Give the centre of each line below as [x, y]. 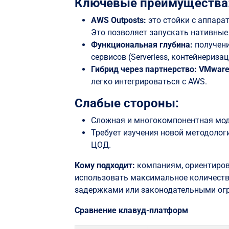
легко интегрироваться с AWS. [149, 82]
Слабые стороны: [127, 104]
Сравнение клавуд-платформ [132, 211]
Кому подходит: [105, 166]
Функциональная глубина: [143, 45]
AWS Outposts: [119, 20]
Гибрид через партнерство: [145, 70]
